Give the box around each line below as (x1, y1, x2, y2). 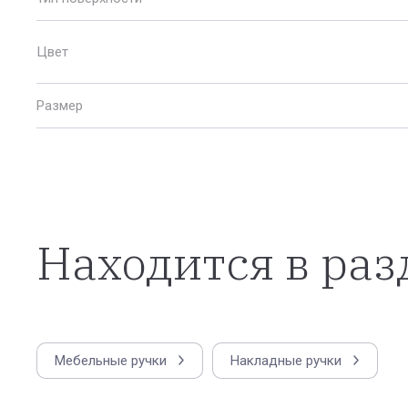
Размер (36, 97, 83, 114)
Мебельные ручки (55, 352, 167, 369)
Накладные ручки (230, 352, 342, 369)
